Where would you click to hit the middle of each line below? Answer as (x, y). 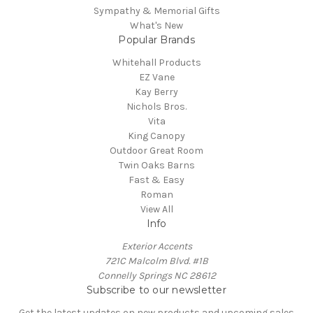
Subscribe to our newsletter (156, 290)
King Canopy (156, 136)
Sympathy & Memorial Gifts (156, 11)
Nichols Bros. (156, 107)
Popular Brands (156, 40)
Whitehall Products (156, 63)
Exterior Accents (156, 247)
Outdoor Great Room (156, 151)
